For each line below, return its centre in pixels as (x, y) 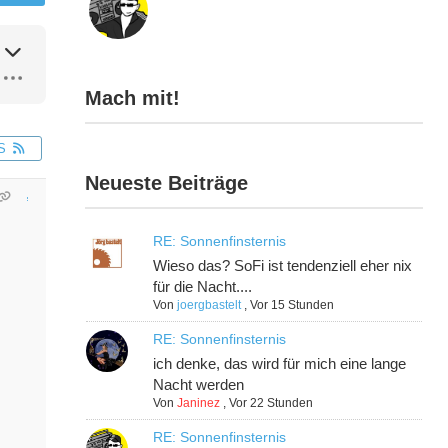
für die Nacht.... (203, 287)
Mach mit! (133, 98)
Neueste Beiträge (167, 183)
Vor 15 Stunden (292, 305)
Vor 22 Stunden (271, 403)
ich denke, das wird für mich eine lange (280, 364)
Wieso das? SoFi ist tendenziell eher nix (283, 266)
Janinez (199, 403)
